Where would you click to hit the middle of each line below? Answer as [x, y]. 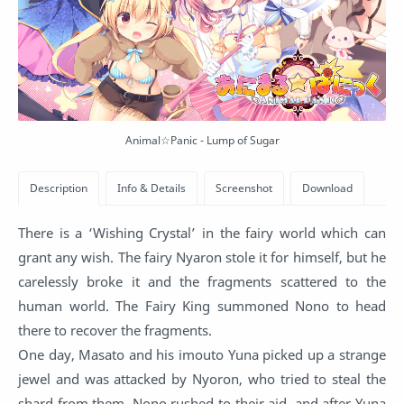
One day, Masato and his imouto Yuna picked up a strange [202, 354]
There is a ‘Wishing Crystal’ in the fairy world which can [202, 232]
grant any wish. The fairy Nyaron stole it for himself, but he [202, 257]
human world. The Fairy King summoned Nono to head [202, 305]
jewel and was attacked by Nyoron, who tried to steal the [202, 378]
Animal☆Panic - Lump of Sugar [202, 141]
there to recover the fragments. [115, 330]
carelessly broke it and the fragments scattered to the [202, 281]
